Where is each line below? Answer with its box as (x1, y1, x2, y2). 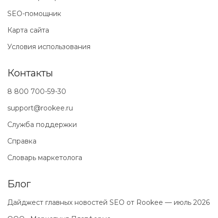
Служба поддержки (7, 120, 77, 129)
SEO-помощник (7, 9, 61, 18)
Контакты (7, 67, 53, 79)
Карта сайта (7, 25, 49, 35)
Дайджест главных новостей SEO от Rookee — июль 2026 (7, 198, 210, 207)
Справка (7, 136, 36, 145)
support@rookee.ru (7, 103, 73, 112)
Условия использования (7, 42, 91, 51)
